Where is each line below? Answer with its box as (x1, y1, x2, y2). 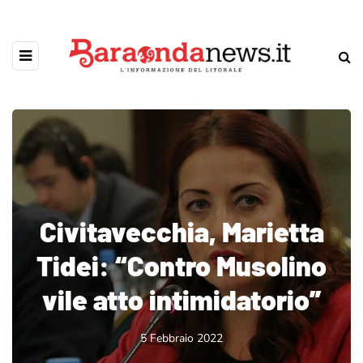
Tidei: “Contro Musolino (36, 249, 327, 282)
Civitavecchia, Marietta (39, 215, 324, 248)
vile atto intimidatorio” (41, 283, 322, 316)
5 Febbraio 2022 (140, 331, 223, 346)
